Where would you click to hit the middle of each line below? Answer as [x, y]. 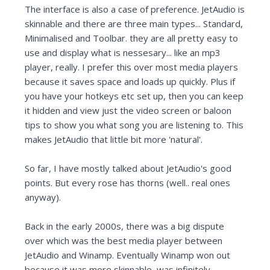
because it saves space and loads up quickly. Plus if [130, 82]
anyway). [43, 197]
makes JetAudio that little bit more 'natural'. [114, 140]
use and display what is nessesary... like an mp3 [123, 53]
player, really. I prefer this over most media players [132, 67]
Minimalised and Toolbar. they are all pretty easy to [132, 38]
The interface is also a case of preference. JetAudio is [135, 9]
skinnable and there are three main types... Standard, [134, 24]
